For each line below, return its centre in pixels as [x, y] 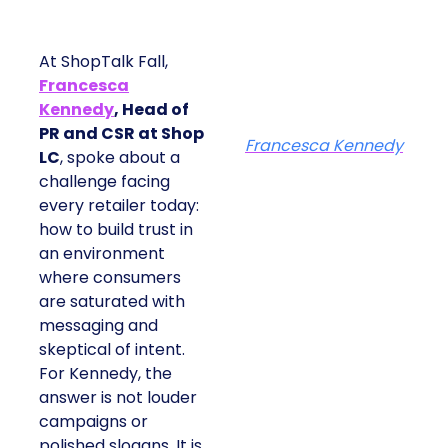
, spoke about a [120, 158]
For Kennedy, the [105, 374]
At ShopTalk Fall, [103, 62]
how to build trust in [116, 230]
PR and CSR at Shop [121, 134]
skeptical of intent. [112, 350]
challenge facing [104, 182]
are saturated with [112, 302]
